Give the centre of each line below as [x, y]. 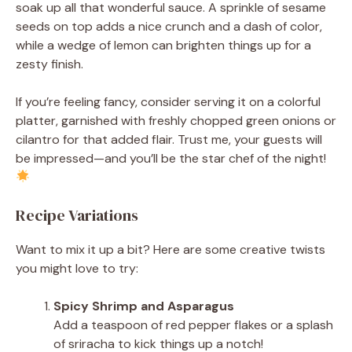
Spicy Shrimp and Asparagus [144, 306]
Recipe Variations [77, 215]
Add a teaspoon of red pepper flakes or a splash [193, 324]
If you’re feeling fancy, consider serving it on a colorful [168, 101]
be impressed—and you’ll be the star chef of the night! [171, 158]
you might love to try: [77, 268]
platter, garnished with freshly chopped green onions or [176, 120]
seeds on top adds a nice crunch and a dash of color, [169, 26]
